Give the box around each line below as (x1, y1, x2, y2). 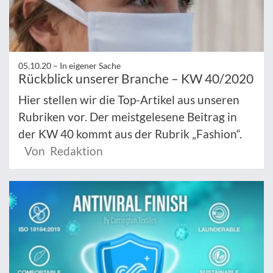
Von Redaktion (24, 143, 103, 158)
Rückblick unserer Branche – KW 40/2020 (18, 70, 253, 86)
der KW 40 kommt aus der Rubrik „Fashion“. (18, 126, 242, 141)
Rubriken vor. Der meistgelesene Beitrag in (18, 109, 237, 124)
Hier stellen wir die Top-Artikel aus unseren (18, 92, 239, 107)
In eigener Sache (60, 60, 121, 71)
